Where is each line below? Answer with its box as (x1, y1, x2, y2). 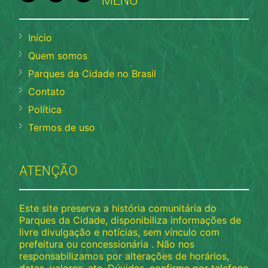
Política (28, 103, 62, 115)
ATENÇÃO (19, 163, 78, 178)
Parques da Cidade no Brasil (28, 67, 157, 80)
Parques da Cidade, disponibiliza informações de (19, 214, 242, 226)
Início (28, 31, 53, 44)
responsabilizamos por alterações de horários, (19, 249, 230, 262)
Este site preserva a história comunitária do (19, 202, 217, 214)
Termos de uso (28, 121, 96, 133)
